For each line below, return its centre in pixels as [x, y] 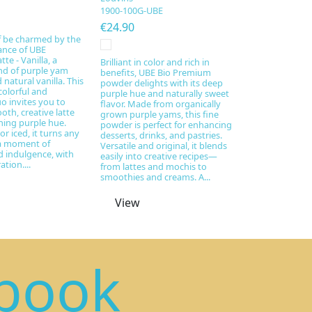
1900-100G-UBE [132, 10]
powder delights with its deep [162, 83]
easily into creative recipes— [159, 156]
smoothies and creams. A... [156, 177]
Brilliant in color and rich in [155, 62]
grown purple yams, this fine [160, 115]
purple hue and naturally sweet [165, 94]
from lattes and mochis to [154, 167]
